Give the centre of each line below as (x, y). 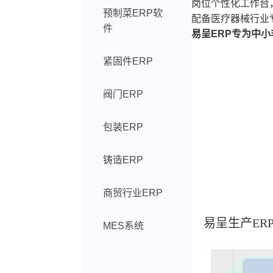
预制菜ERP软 (133, 13)
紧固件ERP (128, 61)
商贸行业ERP (133, 193)
